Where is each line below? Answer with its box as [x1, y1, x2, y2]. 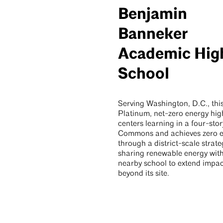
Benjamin [118, 4, 187, 24]
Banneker [118, 24, 188, 44]
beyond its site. [118, 170, 169, 178]
